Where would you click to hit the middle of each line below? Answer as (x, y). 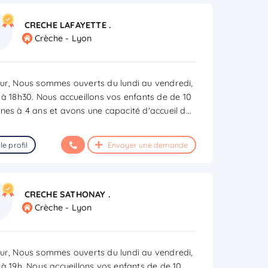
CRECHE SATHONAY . (68, 194)
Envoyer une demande (147, 144)
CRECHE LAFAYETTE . (68, 25)
